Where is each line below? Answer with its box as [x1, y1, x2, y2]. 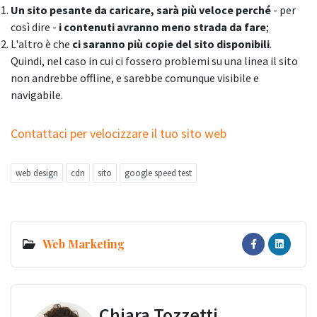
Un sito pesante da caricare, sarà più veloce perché [11, 3, 271, 18]
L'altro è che [11, 37, 72, 52]
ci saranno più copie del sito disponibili [72, 37, 270, 52]
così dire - [11, 20, 59, 35]
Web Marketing [42, 236, 125, 252]
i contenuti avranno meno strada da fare [59, 20, 266, 35]
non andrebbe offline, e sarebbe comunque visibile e [11, 71, 259, 86]
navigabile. [11, 88, 63, 103]
